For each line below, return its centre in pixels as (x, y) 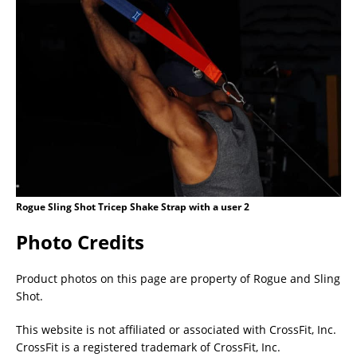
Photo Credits (80, 241)
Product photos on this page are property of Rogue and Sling (178, 278)
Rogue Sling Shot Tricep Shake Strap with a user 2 (133, 206)
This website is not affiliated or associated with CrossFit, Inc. (176, 329)
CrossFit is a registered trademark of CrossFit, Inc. (148, 347)
